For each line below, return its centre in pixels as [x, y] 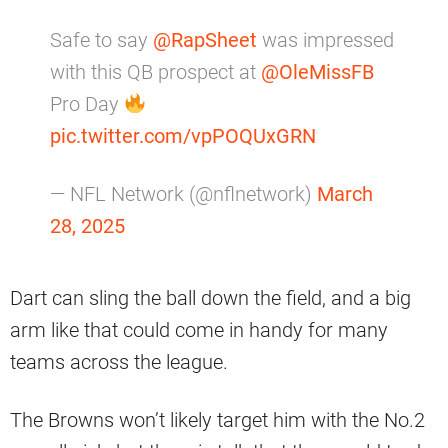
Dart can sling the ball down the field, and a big [210, 298]
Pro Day [87, 104]
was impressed [325, 40]
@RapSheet [205, 40]
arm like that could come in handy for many [199, 330]
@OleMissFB [317, 72]
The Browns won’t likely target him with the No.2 [217, 420]
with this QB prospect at [155, 72]
